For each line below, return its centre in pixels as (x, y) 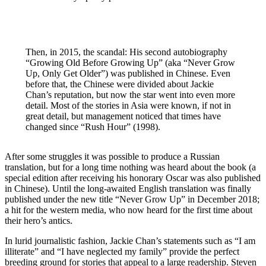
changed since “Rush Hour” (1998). (93, 127)
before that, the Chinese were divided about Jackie (119, 84)
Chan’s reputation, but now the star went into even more (130, 95)
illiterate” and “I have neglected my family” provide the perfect (122, 252)
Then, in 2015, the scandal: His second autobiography (126, 52)
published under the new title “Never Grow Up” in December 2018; (132, 199)
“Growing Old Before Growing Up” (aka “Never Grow (130, 63)
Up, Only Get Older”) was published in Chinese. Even (128, 74)
